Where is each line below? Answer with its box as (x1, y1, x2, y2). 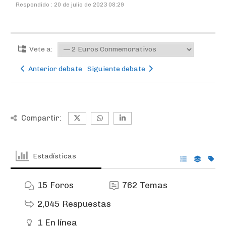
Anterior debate (25, 65, 82, 73)
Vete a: (28, 45, 52, 53)
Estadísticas (33, 151, 77, 160)
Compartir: (21, 114, 62, 123)
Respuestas (62, 199, 111, 209)
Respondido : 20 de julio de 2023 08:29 (16, 1, 124, 8)
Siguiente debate (87, 65, 148, 73)
